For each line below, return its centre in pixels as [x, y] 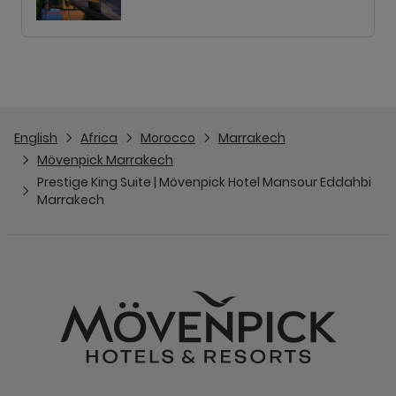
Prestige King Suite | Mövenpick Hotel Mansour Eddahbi [204, 182]
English [36, 138]
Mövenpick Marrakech [105, 160]
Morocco [168, 138]
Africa [99, 138]
